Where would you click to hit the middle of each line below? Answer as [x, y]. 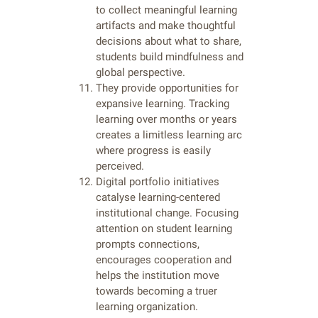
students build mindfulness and [170, 57]
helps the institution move [158, 276]
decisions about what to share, [169, 42]
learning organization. [147, 307]
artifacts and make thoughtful [166, 26]
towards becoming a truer [157, 291]
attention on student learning [164, 229]
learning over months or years [166, 120]
